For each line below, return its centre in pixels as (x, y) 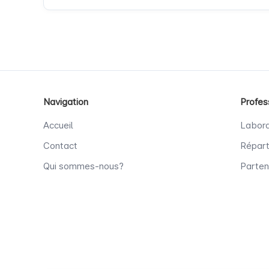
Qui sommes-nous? (83, 166)
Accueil (58, 125)
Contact (60, 146)
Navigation (66, 102)
